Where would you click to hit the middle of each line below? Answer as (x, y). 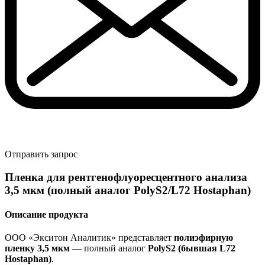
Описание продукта (46, 214)
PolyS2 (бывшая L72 (192, 248)
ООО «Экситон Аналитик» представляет (89, 238)
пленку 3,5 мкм (37, 248)
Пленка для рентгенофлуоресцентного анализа (126, 177)
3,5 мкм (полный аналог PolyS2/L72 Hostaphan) (128, 190)
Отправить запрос (41, 154)
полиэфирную (203, 238)
